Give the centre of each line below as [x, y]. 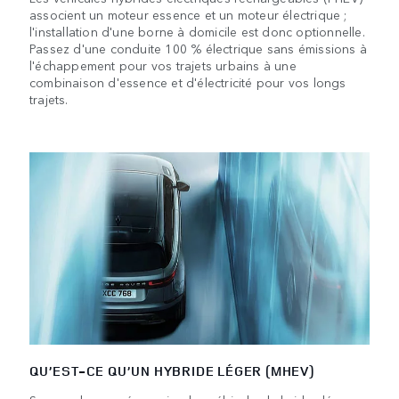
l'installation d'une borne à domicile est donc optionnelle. [197, 32]
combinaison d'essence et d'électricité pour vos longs [188, 82]
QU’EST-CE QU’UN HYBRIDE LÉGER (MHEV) [172, 370]
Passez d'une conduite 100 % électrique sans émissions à [199, 49]
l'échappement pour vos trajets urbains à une [163, 65]
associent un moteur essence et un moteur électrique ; [188, 15]
